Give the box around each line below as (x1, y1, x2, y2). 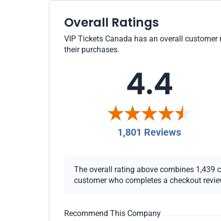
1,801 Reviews (117, 126, 182, 138)
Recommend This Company (64, 209, 161, 218)
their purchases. (64, 45, 119, 54)
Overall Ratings (64, 14, 159, 31)
